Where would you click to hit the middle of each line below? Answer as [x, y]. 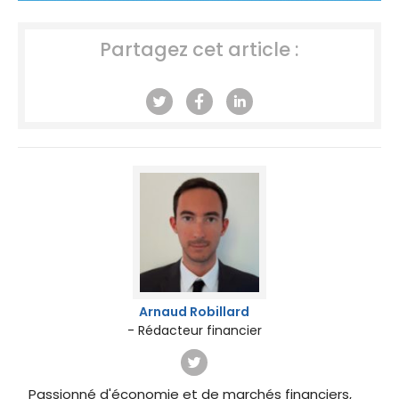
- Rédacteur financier [194, 330]
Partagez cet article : [199, 50]
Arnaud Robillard [194, 311]
